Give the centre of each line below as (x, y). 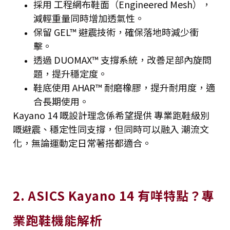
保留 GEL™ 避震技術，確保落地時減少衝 (116, 32)
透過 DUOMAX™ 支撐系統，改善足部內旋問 (122, 59)
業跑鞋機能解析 (58, 220)
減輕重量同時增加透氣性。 (90, 18)
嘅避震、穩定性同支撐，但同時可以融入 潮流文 (111, 129)
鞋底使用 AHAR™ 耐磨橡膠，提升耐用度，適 (124, 87)
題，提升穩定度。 (71, 73)
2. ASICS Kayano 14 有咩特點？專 (114, 195)
